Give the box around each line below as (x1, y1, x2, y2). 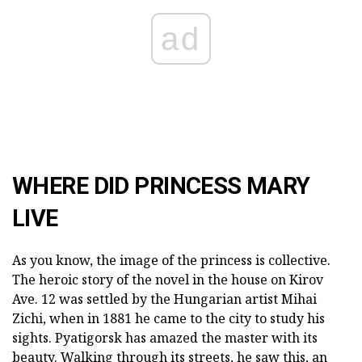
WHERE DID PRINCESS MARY (12, 172, 310, 200)
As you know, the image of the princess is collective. (12, 251, 330, 270)
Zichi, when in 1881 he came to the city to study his (12, 309, 325, 328)
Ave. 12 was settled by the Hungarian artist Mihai (12, 290, 317, 309)
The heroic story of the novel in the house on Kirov (12, 271, 323, 289)
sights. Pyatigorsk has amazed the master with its (12, 329, 318, 347)
